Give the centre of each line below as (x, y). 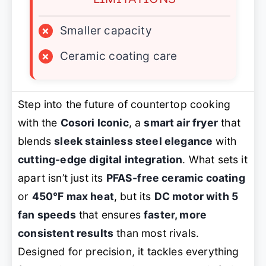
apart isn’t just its (62, 178)
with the (39, 123)
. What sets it (215, 160)
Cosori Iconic (94, 123)
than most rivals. (156, 233)
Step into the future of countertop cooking (124, 104)
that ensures (110, 215)
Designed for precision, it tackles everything (129, 252)
